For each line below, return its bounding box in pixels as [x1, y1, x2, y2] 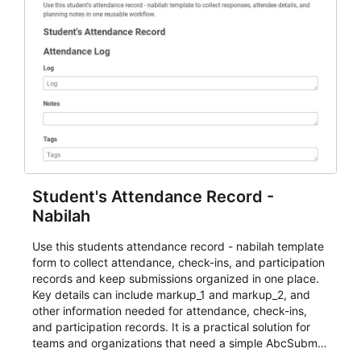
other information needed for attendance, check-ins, [32, 304, 307, 317]
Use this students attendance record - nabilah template [32, 239, 324, 253]
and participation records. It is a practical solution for [32, 320, 310, 334]
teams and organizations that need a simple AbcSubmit [32, 336, 324, 350]
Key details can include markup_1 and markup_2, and [32, 288, 310, 301]
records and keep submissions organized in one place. [32, 272, 319, 285]
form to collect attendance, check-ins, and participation [32, 255, 325, 269]
